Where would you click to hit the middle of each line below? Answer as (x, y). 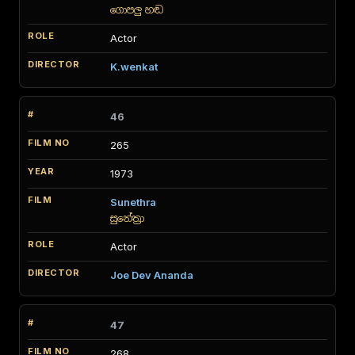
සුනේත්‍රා (127, 218)
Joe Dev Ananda (152, 275)
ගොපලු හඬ (137, 10)
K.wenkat (134, 67)
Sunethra (133, 202)
